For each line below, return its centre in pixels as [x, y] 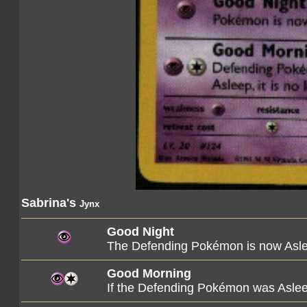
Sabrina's [50, 203]
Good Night [140, 232]
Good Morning [149, 273]
